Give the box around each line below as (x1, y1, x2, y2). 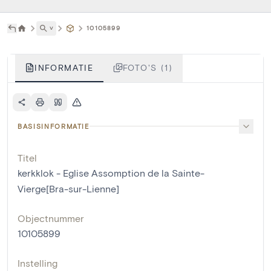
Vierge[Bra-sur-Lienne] (18, 182, 119, 194)
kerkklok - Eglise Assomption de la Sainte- (18, 166, 204, 178)
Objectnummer (18, 212, 84, 224)
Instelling (18, 256, 57, 269)
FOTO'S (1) (122, 62, 173, 73)
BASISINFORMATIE (18, 122, 90, 130)
